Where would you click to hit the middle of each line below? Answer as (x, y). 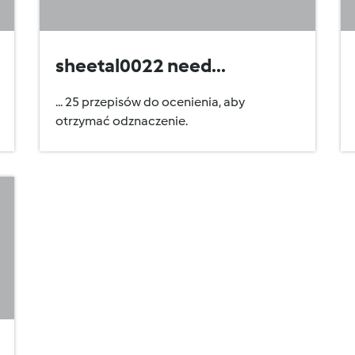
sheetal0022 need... (141, 65)
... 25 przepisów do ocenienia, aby (150, 102)
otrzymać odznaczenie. (122, 121)
